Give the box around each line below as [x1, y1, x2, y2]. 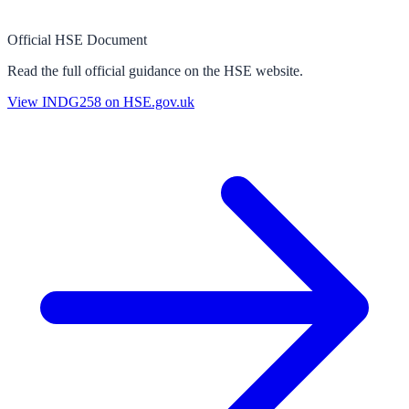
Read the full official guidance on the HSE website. [7, 62, 303, 79]
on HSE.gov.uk [101, 93, 194, 110]
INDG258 [42, 93, 101, 110]
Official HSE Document [7, 31, 147, 47]
